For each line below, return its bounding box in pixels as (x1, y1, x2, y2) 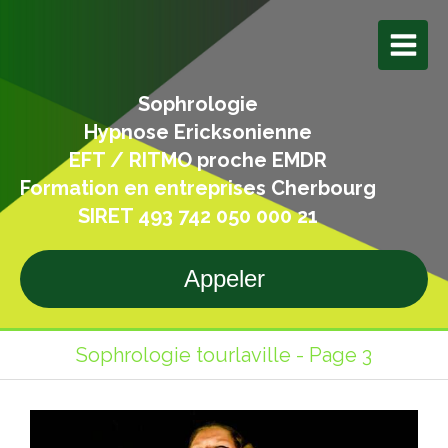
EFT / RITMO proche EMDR (69, 148, 327, 172)
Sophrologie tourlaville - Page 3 (76, 343, 372, 367)
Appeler (183, 265, 265, 292)
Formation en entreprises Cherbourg (20, 176, 376, 200)
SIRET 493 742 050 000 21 (78, 204, 318, 228)
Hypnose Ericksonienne (84, 120, 312, 144)
